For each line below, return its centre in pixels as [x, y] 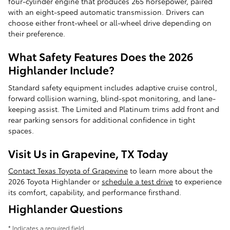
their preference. [37, 34]
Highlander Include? [61, 70]
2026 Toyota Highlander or [55, 181]
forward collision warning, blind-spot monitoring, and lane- [112, 98]
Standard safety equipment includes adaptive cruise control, [113, 87]
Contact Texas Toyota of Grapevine [68, 171]
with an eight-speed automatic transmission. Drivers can [106, 12]
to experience [197, 181]
